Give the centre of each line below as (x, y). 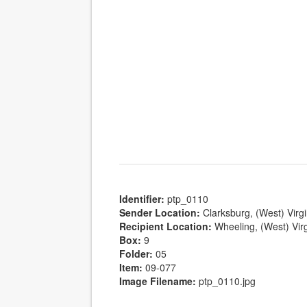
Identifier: (142, 199)
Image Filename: (158, 281)
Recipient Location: (166, 226)
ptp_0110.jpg (228, 281)
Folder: (136, 254)
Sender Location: (160, 213)
